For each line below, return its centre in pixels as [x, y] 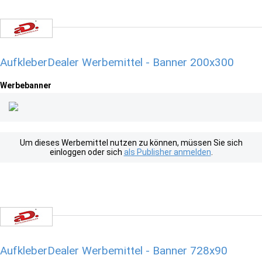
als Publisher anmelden [167, 152]
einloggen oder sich [87, 152]
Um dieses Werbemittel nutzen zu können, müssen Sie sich [131, 143]
